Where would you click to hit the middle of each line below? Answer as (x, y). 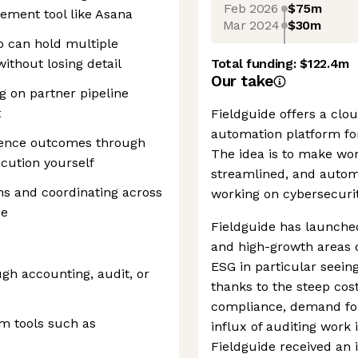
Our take (242, 81)
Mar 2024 (251, 25)
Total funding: (256, 64)
